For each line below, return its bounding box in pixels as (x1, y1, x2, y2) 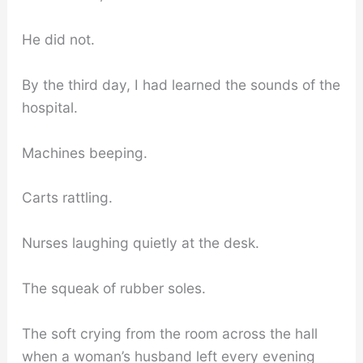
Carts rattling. (21, 189, 113, 207)
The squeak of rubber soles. (21, 279, 206, 297)
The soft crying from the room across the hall (21, 324, 318, 342)
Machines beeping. (21, 143, 147, 161)
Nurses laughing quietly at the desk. (21, 234, 259, 252)
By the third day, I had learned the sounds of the (21, 75, 340, 93)
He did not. (21, 31, 95, 49)
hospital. (21, 98, 78, 116)
